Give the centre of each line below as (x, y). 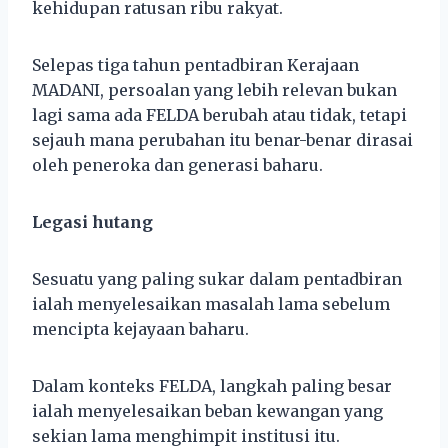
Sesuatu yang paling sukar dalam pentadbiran (217, 278)
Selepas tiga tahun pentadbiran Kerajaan (195, 64)
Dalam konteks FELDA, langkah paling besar (212, 385)
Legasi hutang (92, 221)
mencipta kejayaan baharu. (140, 328)
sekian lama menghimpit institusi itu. (186, 435)
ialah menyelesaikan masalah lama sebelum (211, 303)
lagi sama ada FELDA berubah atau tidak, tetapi (219, 114)
